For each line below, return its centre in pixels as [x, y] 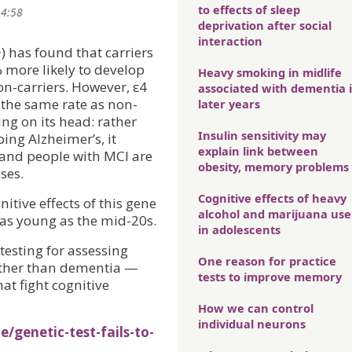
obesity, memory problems [273, 167]
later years [229, 104]
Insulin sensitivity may [262, 136]
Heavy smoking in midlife [270, 73]
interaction [230, 41]
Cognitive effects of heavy [272, 198]
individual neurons [252, 324]
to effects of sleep [249, 10]
